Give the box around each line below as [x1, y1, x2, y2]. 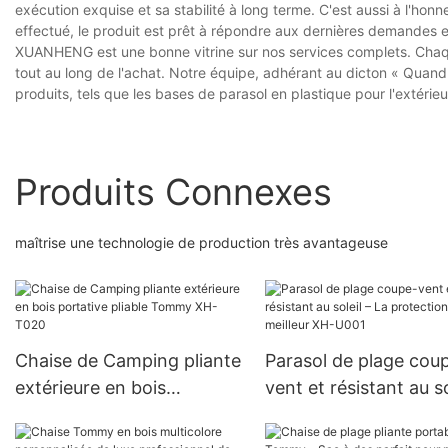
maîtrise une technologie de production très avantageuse [15, 233, 388, 251]
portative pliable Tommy [15, 404, 221, 426]
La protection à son [264, 404, 430, 426]
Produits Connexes [15, 169, 332, 214]
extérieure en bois [15, 377, 166, 399]
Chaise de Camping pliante [15, 350, 241, 372]
